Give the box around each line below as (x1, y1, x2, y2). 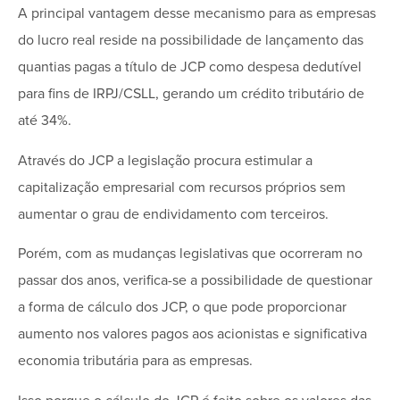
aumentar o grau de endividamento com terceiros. (18, 204, 329, 223)
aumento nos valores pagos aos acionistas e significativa (18, 325, 367, 344)
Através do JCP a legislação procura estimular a (18, 151, 312, 170)
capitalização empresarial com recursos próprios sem (18, 178, 346, 196)
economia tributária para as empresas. (18, 352, 253, 371)
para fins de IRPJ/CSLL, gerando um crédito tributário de (18, 85, 364, 104)
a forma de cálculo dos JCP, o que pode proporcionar (18, 298, 346, 317)
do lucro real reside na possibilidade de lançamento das (18, 31, 363, 50)
